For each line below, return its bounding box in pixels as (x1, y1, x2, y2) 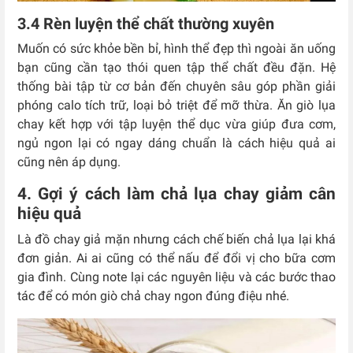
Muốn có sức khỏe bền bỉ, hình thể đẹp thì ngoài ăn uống (17, 41, 336, 57)
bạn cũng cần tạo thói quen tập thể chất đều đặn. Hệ (17, 60, 336, 76)
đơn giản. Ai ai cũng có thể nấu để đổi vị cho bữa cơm (17, 251, 336, 266)
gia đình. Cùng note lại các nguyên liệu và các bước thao (17, 269, 336, 285)
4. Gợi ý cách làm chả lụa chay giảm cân (17, 184, 336, 204)
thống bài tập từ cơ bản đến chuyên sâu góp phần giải (17, 79, 336, 95)
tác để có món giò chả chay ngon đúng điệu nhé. (17, 288, 289, 304)
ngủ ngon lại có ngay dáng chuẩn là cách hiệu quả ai (17, 136, 336, 151)
